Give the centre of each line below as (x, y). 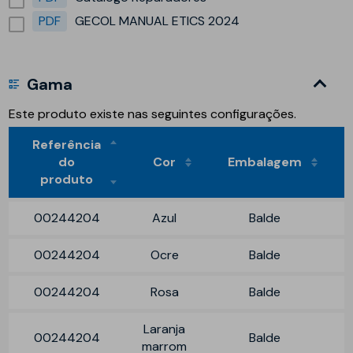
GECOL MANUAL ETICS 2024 (158, 20)
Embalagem (265, 162)
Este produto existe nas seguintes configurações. (153, 113)
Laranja (165, 329)
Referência (67, 144)
